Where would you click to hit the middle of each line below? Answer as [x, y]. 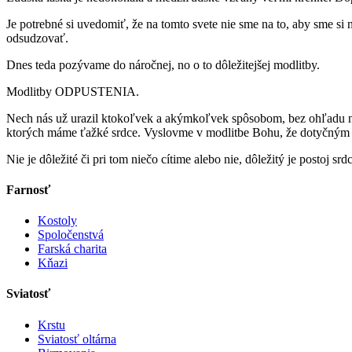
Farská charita [72, 249]
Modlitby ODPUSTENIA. [73, 91]
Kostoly [57, 221]
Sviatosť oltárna [77, 339]
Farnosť [28, 189]
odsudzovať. [37, 38]
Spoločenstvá [71, 235]
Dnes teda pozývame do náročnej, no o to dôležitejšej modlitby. [163, 64]
